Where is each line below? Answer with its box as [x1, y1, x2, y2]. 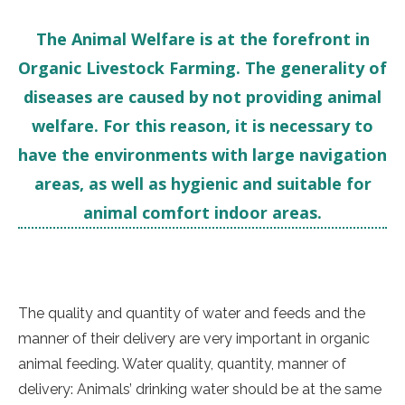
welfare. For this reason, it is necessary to [32, 115, 373, 137]
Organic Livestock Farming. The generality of [18, 57, 387, 79]
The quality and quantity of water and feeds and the [18, 305, 365, 322]
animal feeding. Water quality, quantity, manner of [18, 355, 346, 372]
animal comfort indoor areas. [83, 202, 322, 223]
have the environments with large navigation [18, 144, 387, 165]
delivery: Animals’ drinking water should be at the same [18, 381, 381, 398]
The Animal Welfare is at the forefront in [35, 28, 370, 50]
